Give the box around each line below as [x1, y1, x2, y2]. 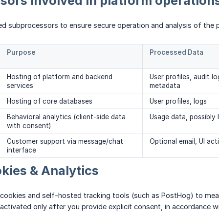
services [7, 82, 33, 90]
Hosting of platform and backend [7, 73, 112, 81]
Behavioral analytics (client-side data [7, 113, 126, 121]
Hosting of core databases [7, 97, 92, 106]
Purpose [7, 48, 36, 57]
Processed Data [150, 48, 203, 57]
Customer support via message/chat [7, 137, 123, 146]
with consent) [7, 122, 51, 130]
